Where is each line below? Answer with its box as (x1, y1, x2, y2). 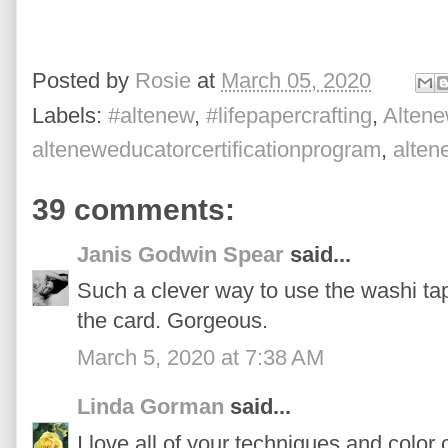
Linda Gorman (77, 394, 224, 420)
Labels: (32, 102, 108, 128)
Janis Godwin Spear (77, 241, 284, 267)
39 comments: (32, 192, 235, 226)
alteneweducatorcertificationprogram (32, 136, 381, 162)
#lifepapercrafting (206, 102, 372, 128)
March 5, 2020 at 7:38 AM (77, 344, 324, 370)
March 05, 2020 (221, 68, 371, 94)
